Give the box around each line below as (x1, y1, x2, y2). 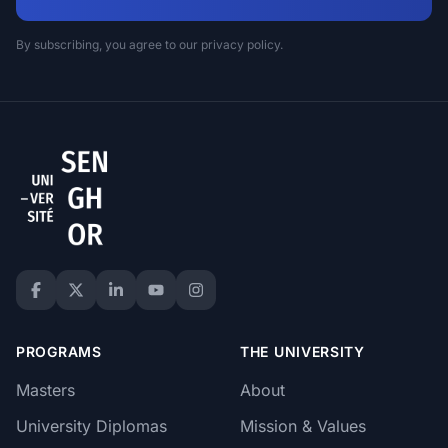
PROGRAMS (16, 343, 102, 360)
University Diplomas (16, 416, 167, 436)
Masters (16, 380, 75, 400)
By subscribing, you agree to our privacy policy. (16, 37, 283, 52)
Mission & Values (240, 416, 366, 436)
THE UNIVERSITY (240, 343, 365, 360)
